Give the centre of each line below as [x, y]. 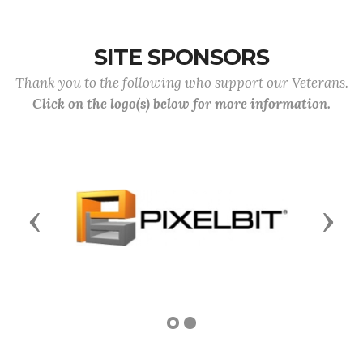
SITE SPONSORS [181, 57]
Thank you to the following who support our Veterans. [181, 83]
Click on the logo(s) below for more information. [181, 104]
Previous [68, 220]
